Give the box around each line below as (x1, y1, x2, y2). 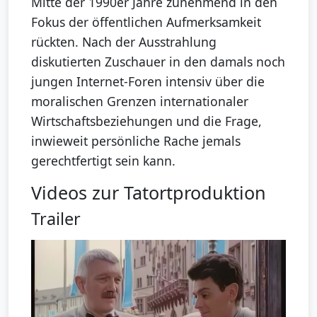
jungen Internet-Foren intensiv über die (31, 72, 265, 90)
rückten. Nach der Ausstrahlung (31, 33, 217, 50)
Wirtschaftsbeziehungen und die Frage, (31, 112, 262, 129)
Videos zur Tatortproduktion (31, 180, 266, 204)
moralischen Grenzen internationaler (31, 92, 248, 110)
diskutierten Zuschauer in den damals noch (31, 52, 285, 70)
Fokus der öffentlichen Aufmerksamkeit (31, 13, 261, 30)
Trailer (31, 207, 81, 230)
